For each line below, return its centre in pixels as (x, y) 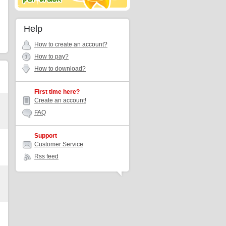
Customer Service (59, 144)
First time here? (57, 92)
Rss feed (46, 156)
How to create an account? (71, 44)
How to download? (60, 69)
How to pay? (51, 56)
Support (46, 136)
